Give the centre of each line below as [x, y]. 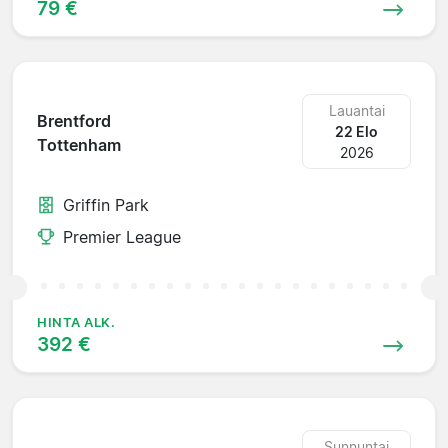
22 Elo [357, 131]
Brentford [74, 121]
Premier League [122, 236]
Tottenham [79, 145]
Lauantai [356, 110]
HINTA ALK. [76, 322]
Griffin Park [106, 204]
